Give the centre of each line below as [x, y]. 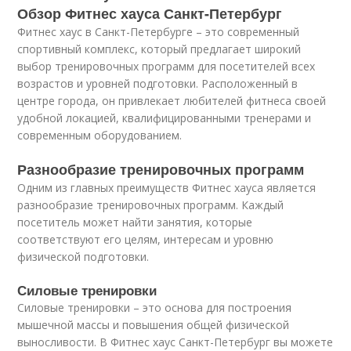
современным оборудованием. [100, 135]
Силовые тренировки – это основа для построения [155, 308]
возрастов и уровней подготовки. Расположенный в [158, 83]
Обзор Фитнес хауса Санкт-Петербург [150, 13]
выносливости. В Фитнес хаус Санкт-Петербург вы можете [175, 342]
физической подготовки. [83, 257]
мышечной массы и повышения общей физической [154, 325]
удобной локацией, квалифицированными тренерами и [165, 118]
